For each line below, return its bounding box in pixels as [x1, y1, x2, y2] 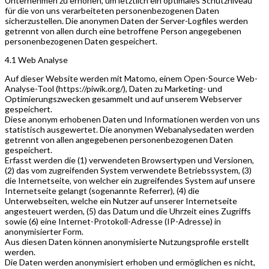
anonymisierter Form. [5, 226, 83, 237]
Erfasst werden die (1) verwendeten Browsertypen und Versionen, [5, 154, 254, 165]
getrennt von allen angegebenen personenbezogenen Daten [5, 134, 233, 145]
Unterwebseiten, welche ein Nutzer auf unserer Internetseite [5, 195, 237, 206]
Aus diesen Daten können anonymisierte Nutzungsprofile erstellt [5, 236, 249, 247]
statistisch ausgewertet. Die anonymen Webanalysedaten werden [5, 124, 254, 134]
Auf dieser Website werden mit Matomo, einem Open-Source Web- [5, 73, 258, 83]
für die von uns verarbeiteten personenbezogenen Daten [5, 5, 219, 16]
